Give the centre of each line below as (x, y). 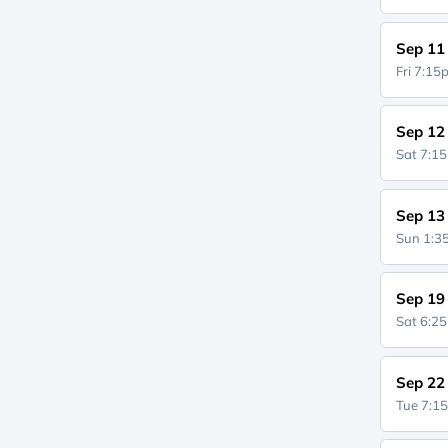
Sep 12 (421, 131)
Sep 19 (421, 298)
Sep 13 (421, 215)
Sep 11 (421, 48)
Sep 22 (421, 382)
